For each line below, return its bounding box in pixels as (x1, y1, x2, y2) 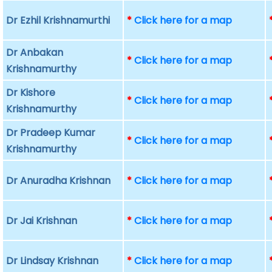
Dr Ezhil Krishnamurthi (6, 13, 110, 27)
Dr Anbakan (6, 46, 64, 59)
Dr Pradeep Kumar (6, 126, 96, 140)
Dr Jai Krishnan (6, 214, 78, 228)
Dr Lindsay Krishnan (6, 254, 99, 268)
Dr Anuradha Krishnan (6, 174, 111, 188)
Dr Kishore (6, 86, 56, 100)
